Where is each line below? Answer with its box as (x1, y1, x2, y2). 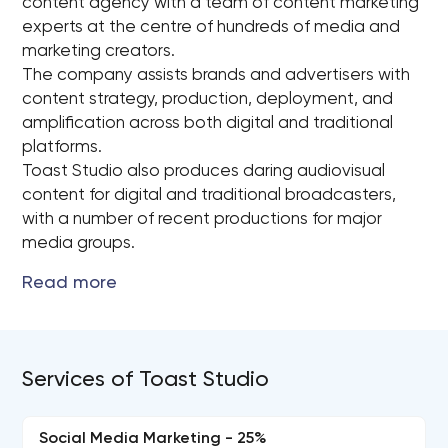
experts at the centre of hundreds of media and (22, 19, 401, 36)
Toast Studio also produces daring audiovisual (22, 163, 386, 180)
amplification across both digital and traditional (22, 115, 394, 132)
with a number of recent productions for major (22, 211, 383, 228)
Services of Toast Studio (22, 369, 270, 391)
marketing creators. (22, 43, 176, 60)
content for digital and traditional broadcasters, (22, 187, 397, 204)
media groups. (22, 235, 136, 252)
